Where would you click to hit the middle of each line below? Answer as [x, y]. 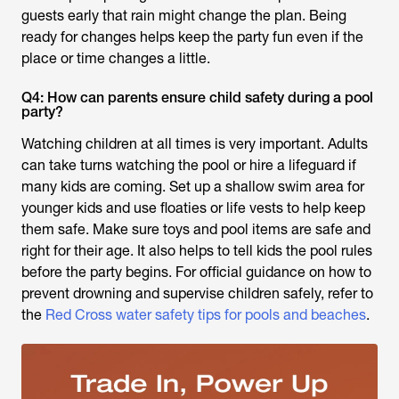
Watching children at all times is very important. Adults [195, 143]
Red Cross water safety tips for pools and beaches [206, 314]
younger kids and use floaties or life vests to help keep [193, 208]
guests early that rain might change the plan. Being [184, 15]
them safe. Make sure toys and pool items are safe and [196, 229]
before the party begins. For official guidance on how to [196, 272]
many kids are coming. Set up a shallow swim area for [193, 186]
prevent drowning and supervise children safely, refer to [197, 293]
